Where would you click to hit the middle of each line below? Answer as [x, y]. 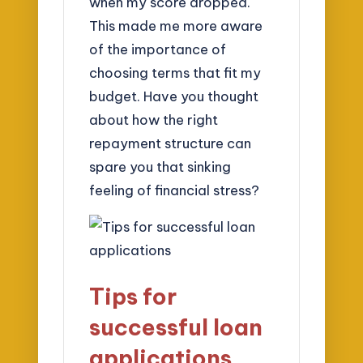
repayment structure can [171, 143]
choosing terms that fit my [175, 73]
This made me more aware [176, 26]
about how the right [154, 120]
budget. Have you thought [174, 96]
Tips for [133, 297]
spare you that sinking [160, 167]
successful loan [176, 327]
